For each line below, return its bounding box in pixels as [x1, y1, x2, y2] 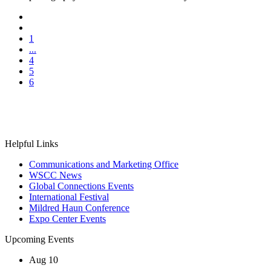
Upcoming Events [5, 233, 74, 244]
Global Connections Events [29, 180, 134, 191]
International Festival [29, 191, 109, 202]
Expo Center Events [29, 213, 106, 224]
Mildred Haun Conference [29, 202, 129, 213]
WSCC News [29, 169, 82, 180]
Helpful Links [5, 138, 58, 149]
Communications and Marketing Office [29, 158, 178, 169]
